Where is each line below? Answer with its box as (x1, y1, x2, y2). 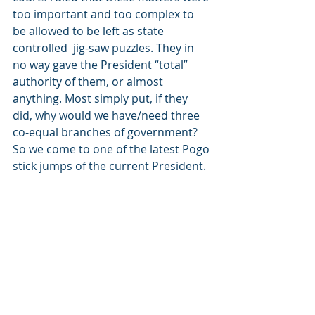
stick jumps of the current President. (13, 158, 206, 174)
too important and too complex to (13, 6, 197, 22)
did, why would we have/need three (13, 108, 202, 123)
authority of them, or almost (13, 74, 166, 89)
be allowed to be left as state (13, 23, 167, 39)
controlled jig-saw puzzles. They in (13, 40, 197, 56)
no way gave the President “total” (13, 57, 191, 72)
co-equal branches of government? (13, 124, 198, 140)
